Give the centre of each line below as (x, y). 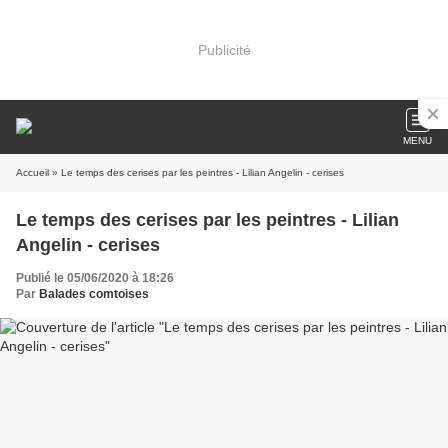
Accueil (32, 172)
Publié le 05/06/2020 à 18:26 (95, 278)
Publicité (224, 49)
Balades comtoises (94, 294)
